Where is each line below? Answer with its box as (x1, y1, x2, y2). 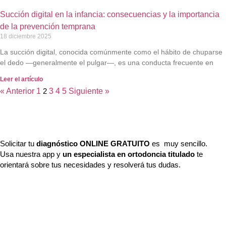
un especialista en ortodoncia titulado (61, 150, 195, 158)
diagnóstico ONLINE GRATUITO (36, 139, 152, 148)
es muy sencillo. (152, 139, 207, 148)
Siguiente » (69, 87, 109, 95)
